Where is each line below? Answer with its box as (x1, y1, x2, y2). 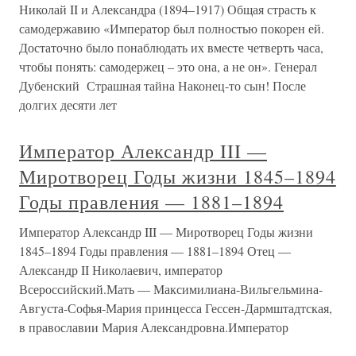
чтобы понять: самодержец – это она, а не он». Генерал (19, 58, 317, 75)
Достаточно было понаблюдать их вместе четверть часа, (19, 39, 323, 56)
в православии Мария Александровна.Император (19, 319, 288, 335)
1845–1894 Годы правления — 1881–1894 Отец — (19, 242, 291, 259)
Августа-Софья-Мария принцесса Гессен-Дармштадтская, (19, 300, 332, 316)
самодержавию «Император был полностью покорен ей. (19, 20, 324, 37)
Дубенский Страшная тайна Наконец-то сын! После (19, 77, 306, 94)
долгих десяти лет (19, 96, 117, 113)
